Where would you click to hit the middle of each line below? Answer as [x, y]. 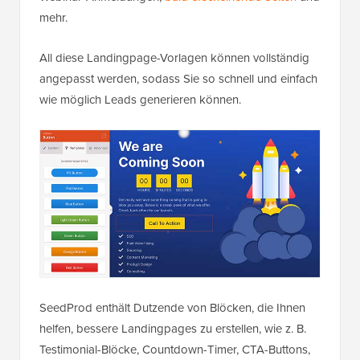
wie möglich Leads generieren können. [140, 99]
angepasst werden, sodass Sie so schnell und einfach [178, 78]
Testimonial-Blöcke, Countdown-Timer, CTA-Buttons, [175, 349]
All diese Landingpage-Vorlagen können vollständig [174, 57]
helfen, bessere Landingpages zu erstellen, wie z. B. [173, 328]
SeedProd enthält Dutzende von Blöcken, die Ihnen [172, 307]
